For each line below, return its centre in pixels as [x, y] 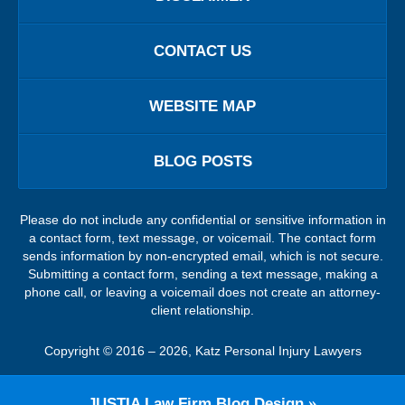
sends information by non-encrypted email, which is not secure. [202, 256]
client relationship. [202, 311]
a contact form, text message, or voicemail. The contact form [202, 238]
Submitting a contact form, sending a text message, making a [202, 274]
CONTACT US [202, 51]
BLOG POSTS [202, 161]
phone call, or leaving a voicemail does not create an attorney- [202, 292]
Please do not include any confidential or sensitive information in [202, 220]
